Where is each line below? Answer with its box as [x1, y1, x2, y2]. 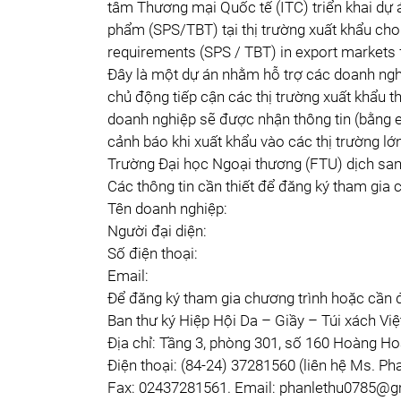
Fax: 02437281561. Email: [107, 379, 279, 397]
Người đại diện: [107, 222, 207, 240]
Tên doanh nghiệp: [107, 200, 227, 218]
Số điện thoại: [107, 244, 198, 262]
